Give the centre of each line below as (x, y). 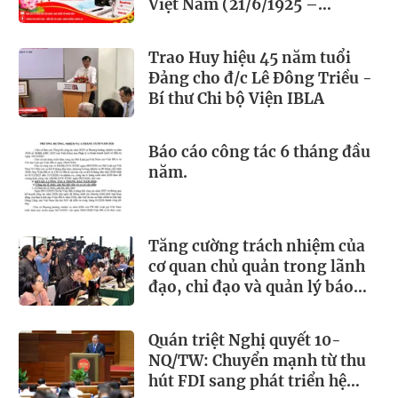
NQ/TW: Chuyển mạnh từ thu (257, 361)
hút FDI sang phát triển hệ (247, 382)
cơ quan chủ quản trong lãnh (257, 267)
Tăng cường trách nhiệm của (257, 247)
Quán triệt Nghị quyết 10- (245, 341)
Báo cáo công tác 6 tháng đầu (259, 152)
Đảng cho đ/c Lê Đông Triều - (260, 79)
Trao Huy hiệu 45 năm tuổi (250, 58)
